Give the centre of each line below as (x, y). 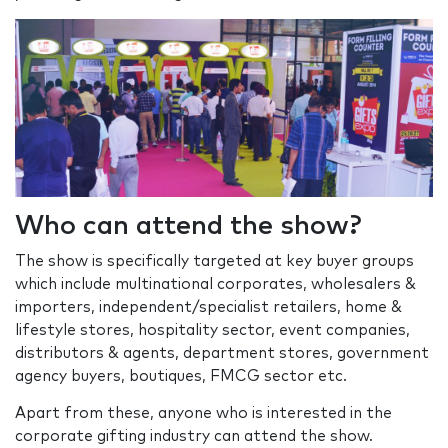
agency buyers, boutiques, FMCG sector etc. (181, 377)
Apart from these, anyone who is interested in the (203, 414)
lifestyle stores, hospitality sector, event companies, (212, 331)
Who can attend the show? (188, 227)
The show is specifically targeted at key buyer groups (214, 262)
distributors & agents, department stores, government (222, 354)
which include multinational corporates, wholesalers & (215, 285)
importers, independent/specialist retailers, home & (208, 308)
